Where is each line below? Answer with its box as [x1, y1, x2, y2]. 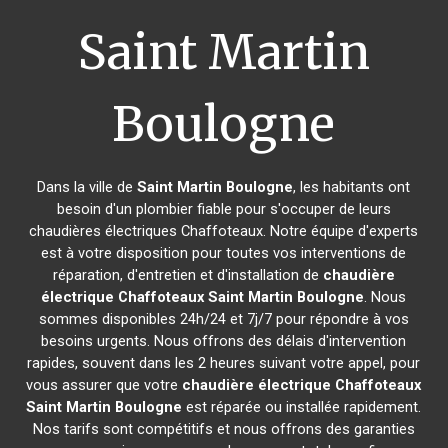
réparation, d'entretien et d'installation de [52, 266, 323, 284]
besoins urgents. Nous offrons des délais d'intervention [41, 332, 407, 350]
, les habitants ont [293, 178, 411, 196]
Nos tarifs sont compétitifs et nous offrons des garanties [32, 420, 415, 438]
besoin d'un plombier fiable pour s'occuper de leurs [56, 200, 391, 218]
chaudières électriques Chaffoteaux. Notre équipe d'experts [29, 222, 419, 240]
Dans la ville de [37, 178, 138, 196]
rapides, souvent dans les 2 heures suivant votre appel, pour [27, 354, 421, 372]
